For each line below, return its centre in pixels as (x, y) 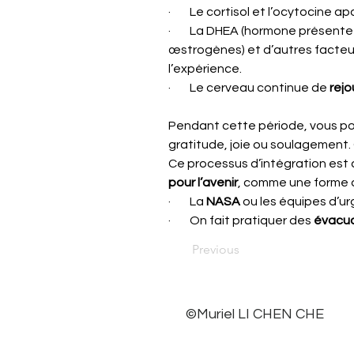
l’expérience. (205, 69)
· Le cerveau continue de (249, 88)
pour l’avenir (203, 183)
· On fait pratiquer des (241, 220)
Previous (216, 249)
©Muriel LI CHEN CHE (253, 314)
